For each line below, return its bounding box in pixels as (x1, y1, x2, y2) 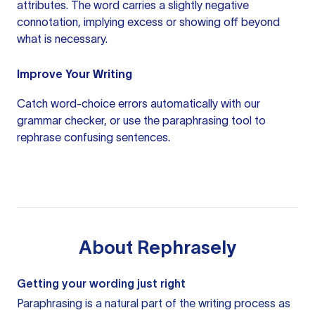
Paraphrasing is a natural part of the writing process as (17, 297, 290, 309)
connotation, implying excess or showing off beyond (17, 15, 280, 28)
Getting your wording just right (17, 277, 186, 290)
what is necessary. (17, 32, 108, 45)
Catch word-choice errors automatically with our (17, 97, 260, 110)
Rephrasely (137, 237, 236, 257)
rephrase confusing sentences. (17, 131, 170, 143)
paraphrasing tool (162, 114, 252, 127)
